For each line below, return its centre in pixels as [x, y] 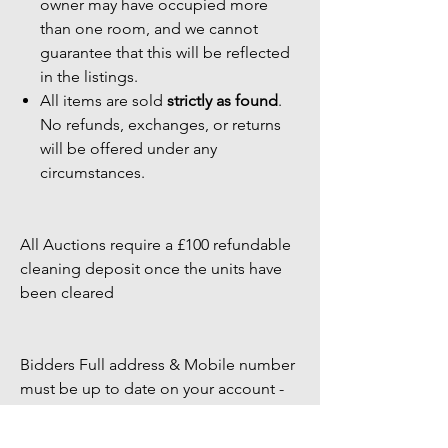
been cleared [69, 292]
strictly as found [222, 100]
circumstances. [92, 172]
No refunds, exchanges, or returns [160, 124]
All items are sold [103, 100]
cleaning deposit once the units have [151, 268]
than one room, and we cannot [149, 28]
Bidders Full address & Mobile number [157, 364]
